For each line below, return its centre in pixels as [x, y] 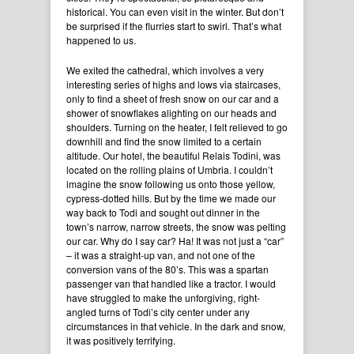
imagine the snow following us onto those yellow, [171, 184]
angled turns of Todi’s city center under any [158, 312]
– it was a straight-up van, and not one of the [161, 255]
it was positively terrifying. [123, 341]
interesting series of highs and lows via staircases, [173, 85]
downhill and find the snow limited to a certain [164, 141]
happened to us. [102, 40]
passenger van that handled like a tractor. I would [171, 284]
